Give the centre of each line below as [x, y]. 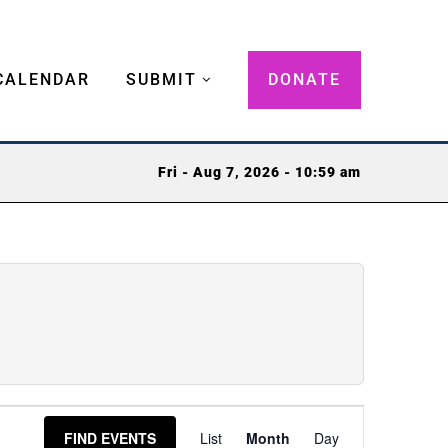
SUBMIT [161, 79]
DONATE [304, 79]
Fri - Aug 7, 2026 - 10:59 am [259, 173]
